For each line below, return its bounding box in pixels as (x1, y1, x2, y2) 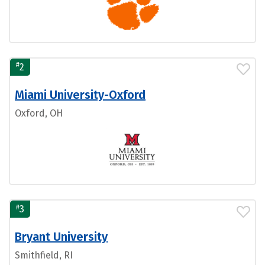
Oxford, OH (15, 107, 63, 119)
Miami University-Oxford (15, 87, 146, 102)
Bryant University (15, 230, 108, 244)
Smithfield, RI (15, 250, 73, 261)
